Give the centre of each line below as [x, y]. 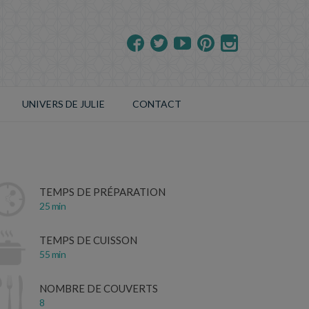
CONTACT [157, 103]
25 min [52, 206]
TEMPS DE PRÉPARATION [102, 192]
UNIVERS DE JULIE [63, 103]
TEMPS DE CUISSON [88, 240]
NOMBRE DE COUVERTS [99, 289]
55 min [52, 255]
